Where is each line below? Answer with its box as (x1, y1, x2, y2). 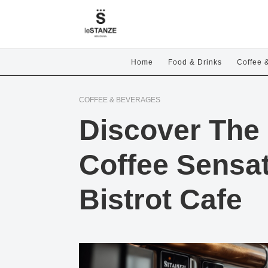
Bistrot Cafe (79, 183, 242, 215)
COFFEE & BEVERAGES (79, 95, 160, 104)
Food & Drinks (167, 57, 222, 66)
